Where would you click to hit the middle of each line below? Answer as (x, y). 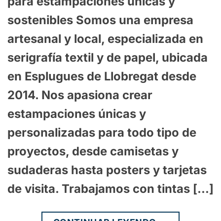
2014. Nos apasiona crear (80, 95)
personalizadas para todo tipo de (102, 133)
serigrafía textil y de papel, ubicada (108, 58)
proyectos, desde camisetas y (93, 151)
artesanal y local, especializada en (105, 39)
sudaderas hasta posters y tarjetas (107, 170)
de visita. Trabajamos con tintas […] (110, 189)
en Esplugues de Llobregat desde (102, 76)
